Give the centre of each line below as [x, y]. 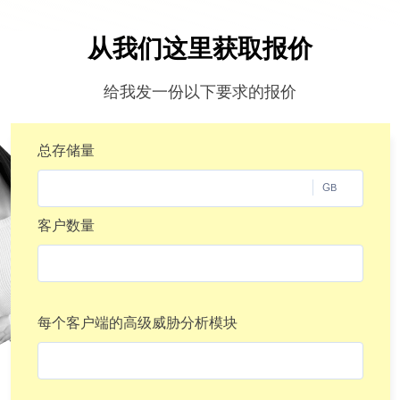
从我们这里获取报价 [200, 48]
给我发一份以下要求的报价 [200, 91]
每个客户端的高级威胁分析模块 [137, 322]
